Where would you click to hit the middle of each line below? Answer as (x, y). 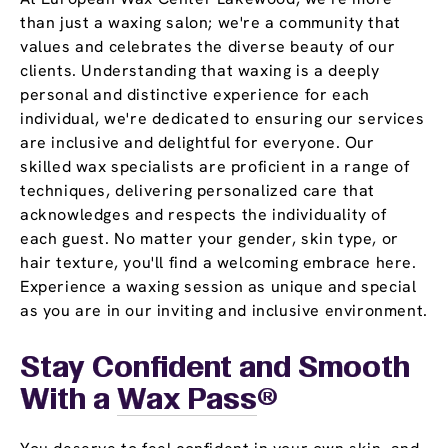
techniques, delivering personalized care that (198, 191)
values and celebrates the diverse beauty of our (208, 47)
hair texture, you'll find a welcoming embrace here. (218, 263)
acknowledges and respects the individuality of (203, 215)
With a (68, 401)
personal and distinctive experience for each (195, 95)
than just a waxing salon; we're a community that (210, 23)
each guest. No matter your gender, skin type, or (209, 239)
